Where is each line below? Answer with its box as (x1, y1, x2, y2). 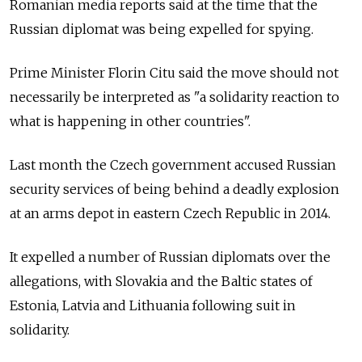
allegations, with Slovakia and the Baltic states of (10, 272, 313, 289)
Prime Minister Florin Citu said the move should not (10, 64, 339, 81)
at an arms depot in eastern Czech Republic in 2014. (10, 204, 330, 221)
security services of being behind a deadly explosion (10, 180, 339, 197)
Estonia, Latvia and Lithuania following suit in (10, 297, 296, 314)
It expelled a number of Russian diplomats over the (10, 248, 330, 265)
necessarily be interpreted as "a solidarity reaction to (10, 88, 339, 105)
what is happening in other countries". (10, 112, 250, 129)
